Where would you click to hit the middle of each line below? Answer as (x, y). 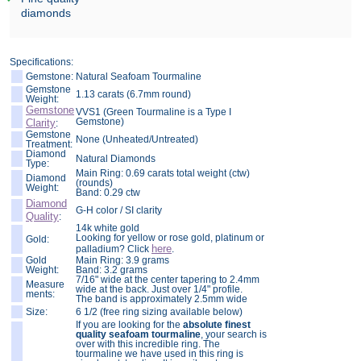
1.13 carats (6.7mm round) (133, 94)
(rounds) (94, 183)
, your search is (234, 334)
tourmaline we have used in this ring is (160, 353)
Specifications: (41, 62)
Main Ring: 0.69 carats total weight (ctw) (163, 173)
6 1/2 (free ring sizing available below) (159, 311)
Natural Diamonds (116, 158)
